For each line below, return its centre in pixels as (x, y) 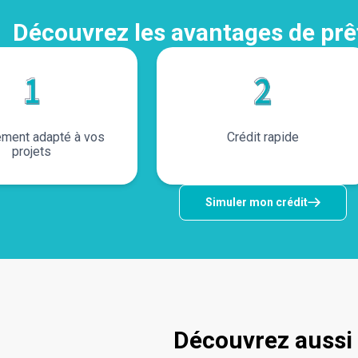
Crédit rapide (263, 137)
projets (31, 151)
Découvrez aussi (263, 340)
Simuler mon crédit (257, 203)
